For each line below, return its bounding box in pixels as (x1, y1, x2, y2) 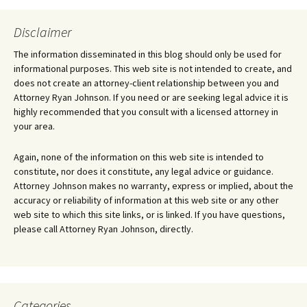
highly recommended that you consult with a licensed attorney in (14, 106, 278, 119)
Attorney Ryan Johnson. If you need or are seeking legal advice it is (14, 91, 288, 104)
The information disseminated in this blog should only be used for (14, 48, 282, 61)
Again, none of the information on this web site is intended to (14, 151, 264, 164)
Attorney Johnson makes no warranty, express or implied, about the (14, 180, 293, 193)
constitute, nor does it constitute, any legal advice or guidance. (14, 165, 273, 178)
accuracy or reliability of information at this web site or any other (14, 194, 279, 207)
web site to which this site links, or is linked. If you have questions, (14, 208, 285, 221)
